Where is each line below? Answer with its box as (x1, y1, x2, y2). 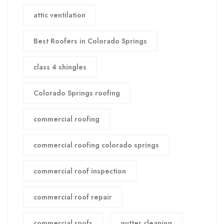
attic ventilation (33, 10, 85, 20)
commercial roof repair (33, 192, 112, 202)
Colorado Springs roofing (33, 88, 120, 98)
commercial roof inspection (33, 166, 126, 176)
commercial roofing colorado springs (33, 140, 159, 150)
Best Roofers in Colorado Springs (33, 36, 147, 46)
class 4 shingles (33, 62, 86, 72)
